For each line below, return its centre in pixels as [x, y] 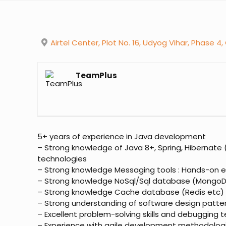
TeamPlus [97, 75]
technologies [62, 158]
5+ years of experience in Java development [122, 136]
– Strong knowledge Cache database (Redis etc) [131, 192]
